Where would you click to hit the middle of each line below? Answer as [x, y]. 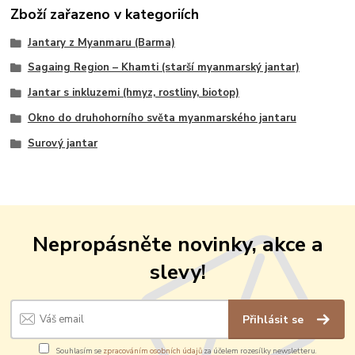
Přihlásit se [275, 320]
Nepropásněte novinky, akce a [177, 244]
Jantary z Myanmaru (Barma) [101, 42]
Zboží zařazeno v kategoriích [105, 15]
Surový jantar [62, 143]
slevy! [177, 271]
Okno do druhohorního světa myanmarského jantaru [162, 118]
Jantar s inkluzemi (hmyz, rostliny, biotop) [133, 93]
